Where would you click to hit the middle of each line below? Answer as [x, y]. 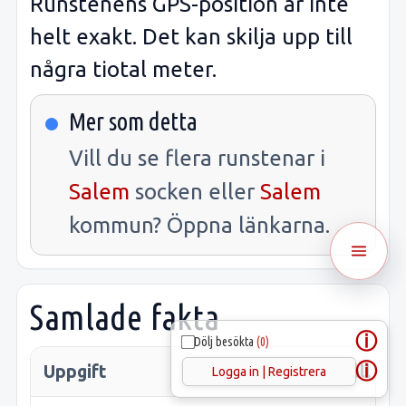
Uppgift [75, 372]
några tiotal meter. [123, 69]
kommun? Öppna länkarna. [199, 226]
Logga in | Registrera [269, 372]
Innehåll [337, 372]
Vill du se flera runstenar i [197, 159]
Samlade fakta [125, 317]
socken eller [195, 192]
